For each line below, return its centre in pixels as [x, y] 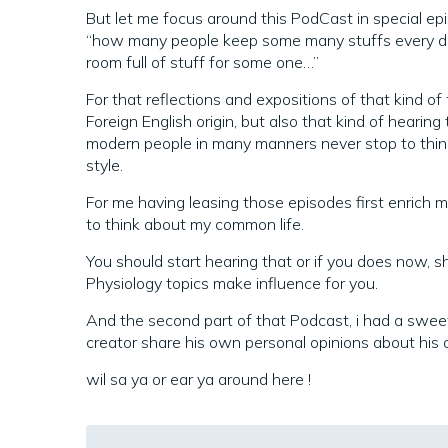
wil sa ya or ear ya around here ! [198, 379]
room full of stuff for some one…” [202, 62]
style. [104, 165]
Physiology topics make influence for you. [232, 283]
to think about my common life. [195, 224]
